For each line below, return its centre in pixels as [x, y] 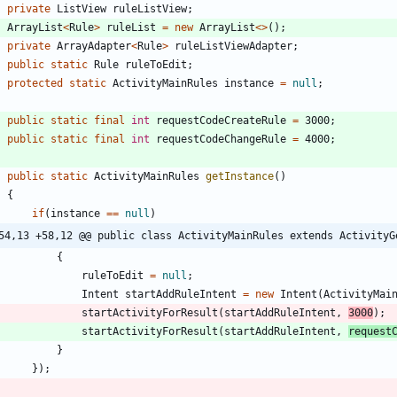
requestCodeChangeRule [221, 139]
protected [35, 83]
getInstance [240, 176]
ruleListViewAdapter [234, 46]
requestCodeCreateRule [221, 120]
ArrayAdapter [94, 46]
